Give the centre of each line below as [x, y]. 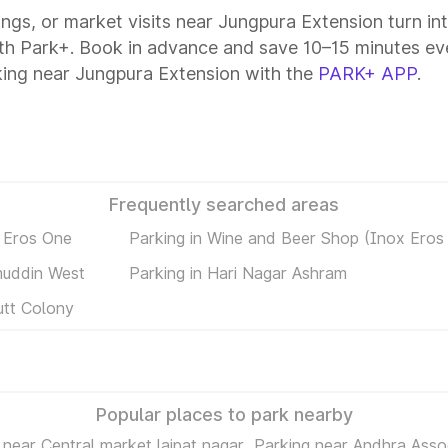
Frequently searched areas [224, 204]
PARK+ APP [367, 73]
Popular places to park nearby [224, 414]
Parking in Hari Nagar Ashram [237, 272]
